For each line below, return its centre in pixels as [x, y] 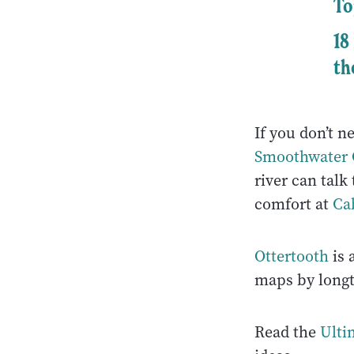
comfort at [294, 204]
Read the [287, 332]
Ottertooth [292, 256]
